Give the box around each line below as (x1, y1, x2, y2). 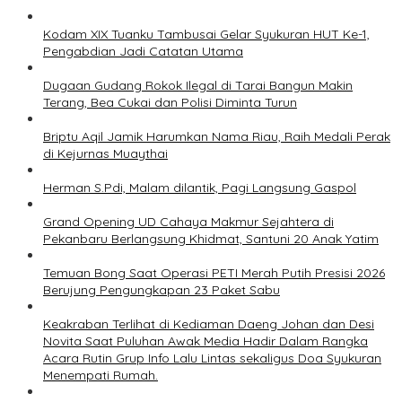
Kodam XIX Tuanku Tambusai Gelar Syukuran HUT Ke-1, (43, 26, 370, 43)
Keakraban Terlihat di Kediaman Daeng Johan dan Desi (43, 316, 374, 333)
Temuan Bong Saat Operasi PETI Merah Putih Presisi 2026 (43, 265, 385, 282)
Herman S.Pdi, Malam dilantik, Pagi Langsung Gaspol (43, 179, 356, 197)
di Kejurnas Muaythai (43, 145, 168, 162)
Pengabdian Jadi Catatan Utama (43, 43, 243, 60)
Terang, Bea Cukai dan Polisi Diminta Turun (43, 94, 297, 111)
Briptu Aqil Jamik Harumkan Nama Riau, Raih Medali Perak (43, 128, 390, 145)
